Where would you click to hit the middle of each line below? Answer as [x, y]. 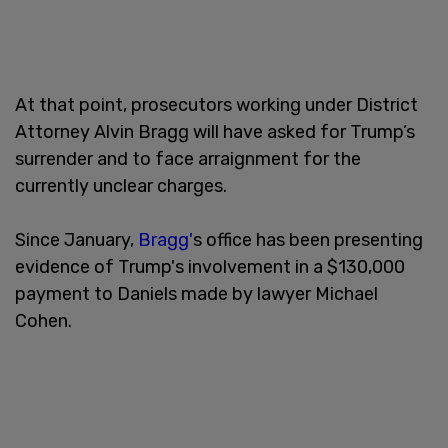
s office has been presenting [308, 239]
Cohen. [43, 320]
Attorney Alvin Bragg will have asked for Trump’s [215, 131]
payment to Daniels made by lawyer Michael [196, 293]
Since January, [74, 239]
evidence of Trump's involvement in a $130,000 [210, 266]
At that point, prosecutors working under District [216, 104]
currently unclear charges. [121, 185]
